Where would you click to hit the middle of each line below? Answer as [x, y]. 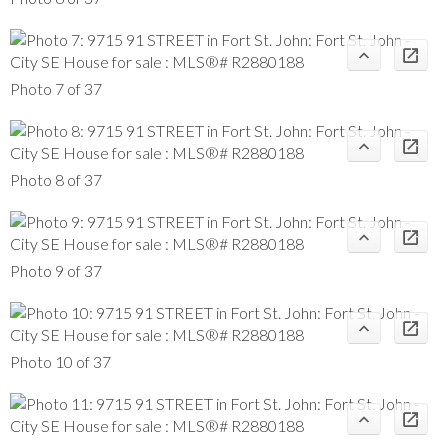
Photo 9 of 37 [56, 270]
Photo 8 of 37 [56, 179]
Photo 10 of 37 [60, 361]
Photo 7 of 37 [56, 88]
